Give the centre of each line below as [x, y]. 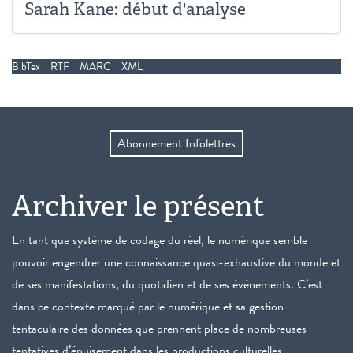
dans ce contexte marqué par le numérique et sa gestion [148, 307]
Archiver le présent [138, 206]
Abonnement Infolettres [176, 143]
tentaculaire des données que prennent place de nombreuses [159, 329]
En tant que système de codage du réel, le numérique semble [160, 240]
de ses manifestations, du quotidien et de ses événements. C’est [167, 284]
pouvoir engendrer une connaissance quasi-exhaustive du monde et [176, 262]
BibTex [26, 67]
